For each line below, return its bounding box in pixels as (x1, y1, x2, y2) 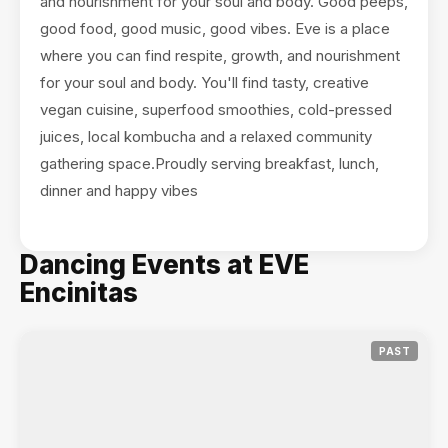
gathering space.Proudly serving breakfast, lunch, (40, 154, 379, 173)
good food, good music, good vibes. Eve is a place (40, 19, 390, 38)
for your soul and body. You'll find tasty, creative (40, 73, 369, 92)
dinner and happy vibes (40, 181, 198, 200)
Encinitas (20, 277, 138, 308)
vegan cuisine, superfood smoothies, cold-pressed (40, 100, 392, 119)
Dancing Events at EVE (20, 249, 309, 280)
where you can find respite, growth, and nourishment (40, 46, 400, 65)
